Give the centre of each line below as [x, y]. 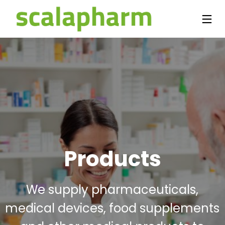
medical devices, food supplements [113, 208]
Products [112, 159]
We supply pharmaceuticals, [113, 190]
